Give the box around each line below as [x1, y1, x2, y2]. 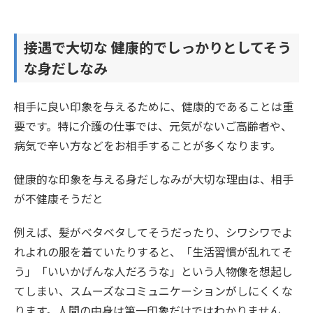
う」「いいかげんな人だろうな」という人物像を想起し [14, 262, 293, 279]
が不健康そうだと [14, 189, 103, 207]
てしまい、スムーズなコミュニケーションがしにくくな [14, 282, 293, 299]
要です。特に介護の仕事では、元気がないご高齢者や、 [14, 117, 292, 134]
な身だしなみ [24, 57, 108, 78]
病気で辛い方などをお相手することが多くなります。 [14, 136, 281, 154]
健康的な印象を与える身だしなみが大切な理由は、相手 [14, 170, 293, 187]
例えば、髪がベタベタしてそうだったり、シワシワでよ [14, 223, 293, 240]
